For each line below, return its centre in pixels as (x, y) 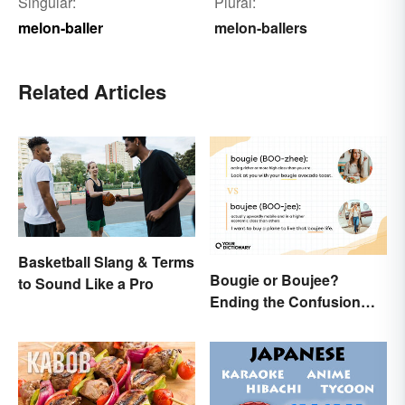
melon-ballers (260, 28)
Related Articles (92, 92)
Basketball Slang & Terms (106, 261)
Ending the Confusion (285, 301)
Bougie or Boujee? (274, 279)
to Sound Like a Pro (86, 283)
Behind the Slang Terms (292, 323)
